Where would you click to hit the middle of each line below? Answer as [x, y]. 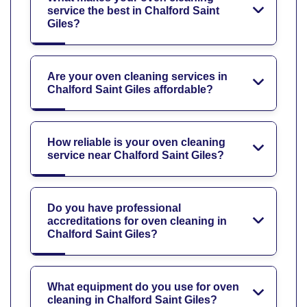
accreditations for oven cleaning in [137, 221]
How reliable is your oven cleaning [136, 143]
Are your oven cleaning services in [137, 77]
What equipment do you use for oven [143, 287]
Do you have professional [114, 208]
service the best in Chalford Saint [133, 11]
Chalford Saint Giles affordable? [130, 90]
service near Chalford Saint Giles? [136, 156]
